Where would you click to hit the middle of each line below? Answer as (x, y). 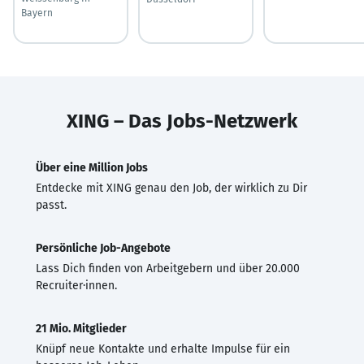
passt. (51, 205)
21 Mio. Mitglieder (81, 328)
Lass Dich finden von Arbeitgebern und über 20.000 (168, 268)
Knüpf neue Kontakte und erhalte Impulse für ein (163, 349)
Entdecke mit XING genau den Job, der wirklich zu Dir (171, 188)
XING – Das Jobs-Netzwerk (182, 121)
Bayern (37, 13)
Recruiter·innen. (76, 285)
